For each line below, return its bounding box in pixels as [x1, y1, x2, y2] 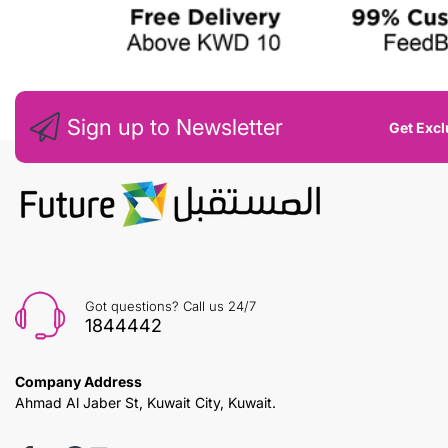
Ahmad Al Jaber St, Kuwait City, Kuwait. [15, 394, 276, 412]
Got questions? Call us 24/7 [85, 298, 256, 315]
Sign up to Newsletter [67, 114, 283, 141]
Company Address [15, 373, 142, 391]
